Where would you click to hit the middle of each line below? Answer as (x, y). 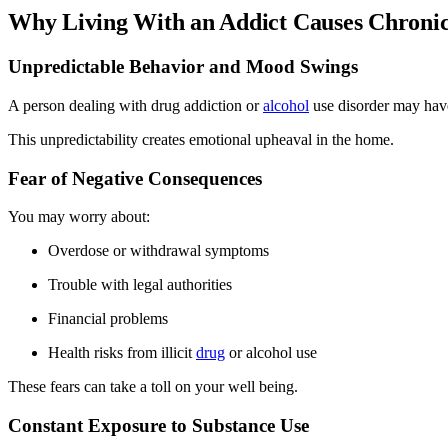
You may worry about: (79, 217)
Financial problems (108, 319)
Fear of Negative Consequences (135, 178)
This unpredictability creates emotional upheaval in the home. (201, 139)
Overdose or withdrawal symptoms (158, 251)
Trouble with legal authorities (140, 285)
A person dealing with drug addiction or (135, 105)
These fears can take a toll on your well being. (153, 387)
